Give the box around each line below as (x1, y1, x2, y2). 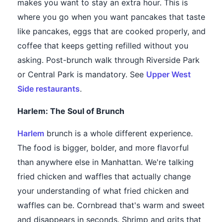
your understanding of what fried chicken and (17, 186, 189, 196)
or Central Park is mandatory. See (17, 69, 146, 80)
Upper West (146, 69, 191, 80)
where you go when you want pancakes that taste (17, 12, 205, 22)
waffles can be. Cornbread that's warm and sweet (17, 200, 205, 211)
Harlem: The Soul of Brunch (17, 106, 124, 116)
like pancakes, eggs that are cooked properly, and (17, 26, 206, 37)
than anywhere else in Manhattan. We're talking (17, 157, 194, 167)
